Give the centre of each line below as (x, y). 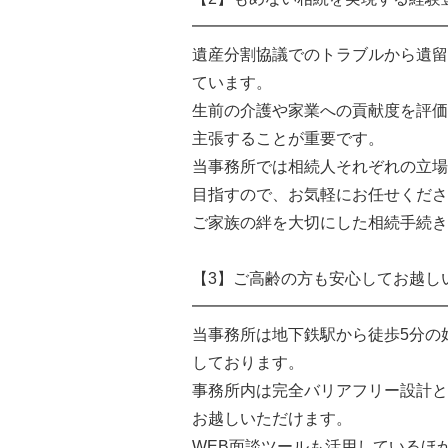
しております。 (248, 362)
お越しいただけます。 (272, 418)
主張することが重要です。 (288, 138)
